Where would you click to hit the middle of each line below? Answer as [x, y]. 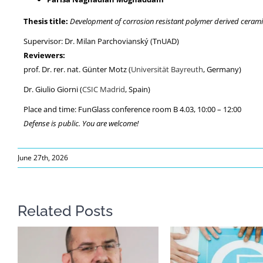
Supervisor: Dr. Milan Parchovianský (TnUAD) [101, 41]
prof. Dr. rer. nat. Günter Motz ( [77, 70]
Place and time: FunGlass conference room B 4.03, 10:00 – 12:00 [132, 109]
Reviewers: [44, 55]
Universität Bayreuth [167, 70]
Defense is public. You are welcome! [81, 124]
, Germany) [222, 70]
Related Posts [65, 211]
